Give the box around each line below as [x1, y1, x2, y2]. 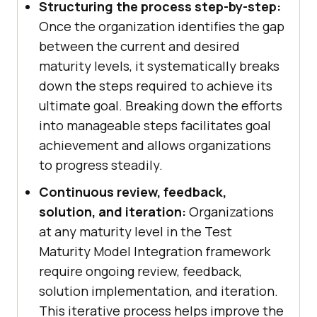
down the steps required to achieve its [39, 77, 272, 95]
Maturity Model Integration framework [39, 243, 270, 260]
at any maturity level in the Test [39, 223, 232, 241]
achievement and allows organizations [39, 137, 271, 154]
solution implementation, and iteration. [39, 282, 278, 300]
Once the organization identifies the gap [39, 18, 284, 35]
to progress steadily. [39, 156, 163, 174]
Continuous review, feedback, [39, 183, 226, 201]
